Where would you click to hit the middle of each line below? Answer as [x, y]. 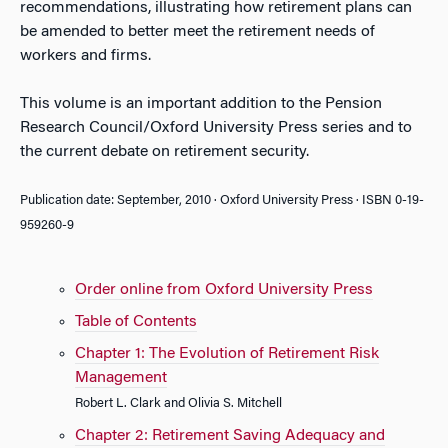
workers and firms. [85, 56]
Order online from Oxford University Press [224, 290]
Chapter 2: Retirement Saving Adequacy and [230, 436]
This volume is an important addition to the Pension [201, 104]
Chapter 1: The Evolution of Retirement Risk [227, 354]
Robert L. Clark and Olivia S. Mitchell [178, 404]
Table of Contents [136, 322]
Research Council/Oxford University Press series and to [216, 128]
